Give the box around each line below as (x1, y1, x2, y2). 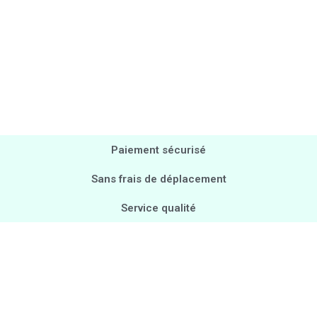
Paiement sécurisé (111, 143, 206, 156)
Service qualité (121, 201, 196, 214)
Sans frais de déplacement (91, 172, 226, 185)
